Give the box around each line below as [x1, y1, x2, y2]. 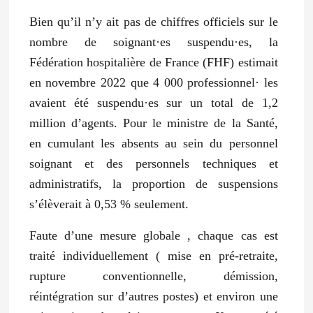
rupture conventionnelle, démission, [29, 268, 278, 283]
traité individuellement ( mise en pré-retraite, [29, 248, 278, 263]
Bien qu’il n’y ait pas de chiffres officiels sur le [29, 14, 278, 29]
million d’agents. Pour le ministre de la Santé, [29, 115, 278, 130]
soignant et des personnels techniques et [29, 156, 278, 170]
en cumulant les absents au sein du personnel [29, 136, 278, 150]
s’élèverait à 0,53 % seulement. [29, 196, 189, 211]
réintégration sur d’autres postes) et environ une [29, 289, 278, 303]
